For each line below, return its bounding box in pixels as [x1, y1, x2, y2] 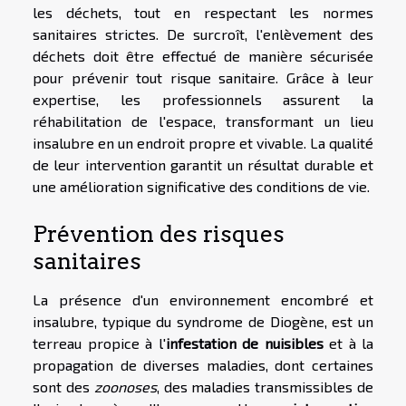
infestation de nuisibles [165, 334, 324, 353]
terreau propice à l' [33, 334, 166, 353]
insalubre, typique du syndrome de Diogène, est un [33, 313, 373, 331]
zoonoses [93, 378, 157, 396]
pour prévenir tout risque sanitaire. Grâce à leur [33, 69, 373, 87]
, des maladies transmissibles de [156, 378, 374, 396]
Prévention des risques [33, 220, 285, 248]
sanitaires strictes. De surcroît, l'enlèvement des [33, 25, 373, 43]
